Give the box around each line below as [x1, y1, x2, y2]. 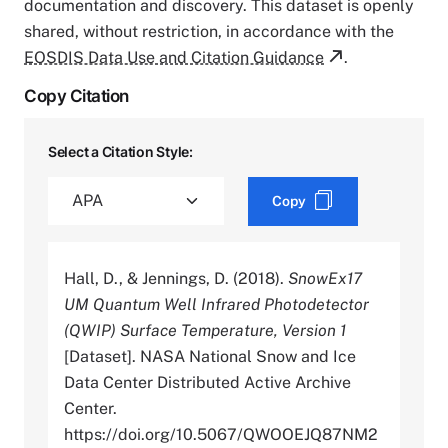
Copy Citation [24, 85, 129, 106]
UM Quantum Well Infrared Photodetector [64, 294, 369, 314]
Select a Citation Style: [48, 142, 193, 160]
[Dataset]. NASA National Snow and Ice [64, 346, 356, 366]
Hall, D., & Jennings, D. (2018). [64, 268, 288, 288]
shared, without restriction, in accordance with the [24, 21, 394, 41]
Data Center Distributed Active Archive [64, 372, 351, 392]
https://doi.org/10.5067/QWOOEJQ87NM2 [64, 424, 378, 444]
